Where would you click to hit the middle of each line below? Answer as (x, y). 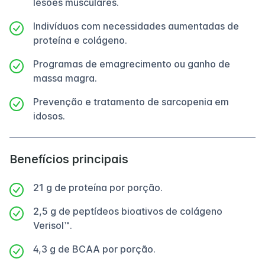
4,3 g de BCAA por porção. (94, 249)
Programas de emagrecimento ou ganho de (132, 64)
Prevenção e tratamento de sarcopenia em (131, 102)
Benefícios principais (69, 159)
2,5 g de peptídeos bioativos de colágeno (128, 211)
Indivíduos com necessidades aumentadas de (136, 26)
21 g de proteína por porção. (98, 188)
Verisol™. (53, 225)
